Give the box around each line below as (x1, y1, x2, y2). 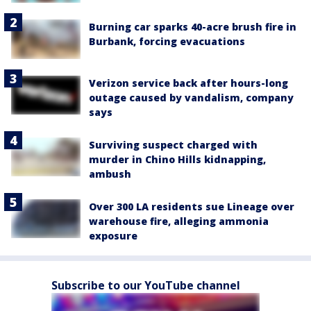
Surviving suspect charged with (89, 137, 258, 151)
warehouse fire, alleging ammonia (89, 214, 269, 228)
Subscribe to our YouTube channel (51, 277, 240, 293)
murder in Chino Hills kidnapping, (89, 152, 266, 166)
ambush (89, 167, 131, 180)
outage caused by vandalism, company (89, 90, 294, 104)
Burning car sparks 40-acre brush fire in (89, 20, 296, 34)
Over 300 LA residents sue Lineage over (89, 199, 294, 213)
